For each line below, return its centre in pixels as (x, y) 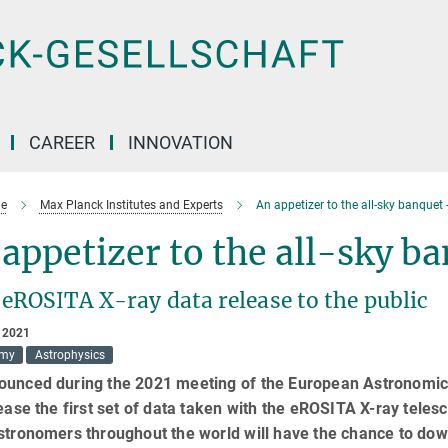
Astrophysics (69, 355)
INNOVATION (180, 142)
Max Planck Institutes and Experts (131, 205)
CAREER (62, 142)
